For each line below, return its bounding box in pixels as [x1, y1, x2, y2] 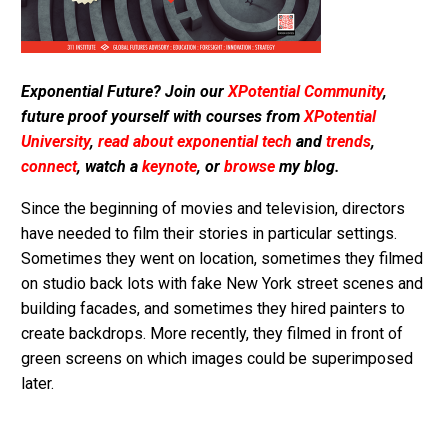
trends [326, 131, 371, 151]
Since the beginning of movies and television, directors [21, 199, 405, 219]
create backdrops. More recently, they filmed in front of [21, 324, 403, 344]
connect [21, 156, 77, 176]
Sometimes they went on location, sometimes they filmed [21, 249, 423, 269]
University [21, 131, 90, 151]
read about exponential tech [98, 131, 292, 151]
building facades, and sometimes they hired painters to [21, 299, 405, 319]
